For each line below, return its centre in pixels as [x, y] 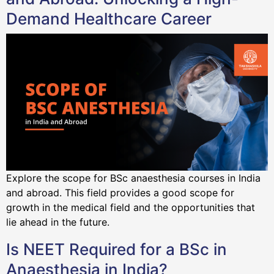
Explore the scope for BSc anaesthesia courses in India [133, 178]
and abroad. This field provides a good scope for [120, 193]
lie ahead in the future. [59, 222]
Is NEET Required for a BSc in [117, 250]
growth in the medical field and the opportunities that [131, 208]
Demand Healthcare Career [111, 18]
